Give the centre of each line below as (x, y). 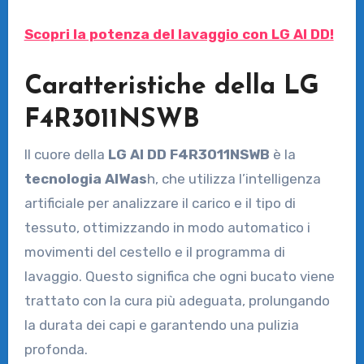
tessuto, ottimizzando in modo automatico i (167, 228)
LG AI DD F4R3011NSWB (188, 155)
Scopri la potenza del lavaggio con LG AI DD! (179, 34)
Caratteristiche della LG (171, 87)
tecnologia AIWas (85, 179)
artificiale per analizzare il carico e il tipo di (160, 204)
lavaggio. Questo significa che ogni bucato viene (179, 277)
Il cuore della (66, 155)
